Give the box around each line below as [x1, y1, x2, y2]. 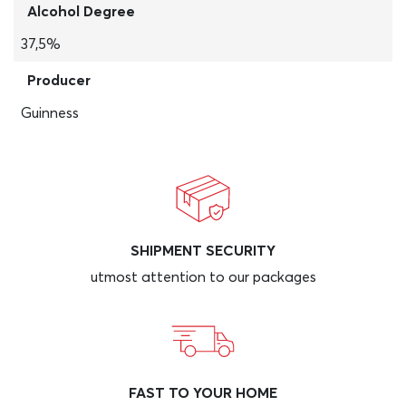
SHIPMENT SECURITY [130, 240, 275, 259]
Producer [27, 71, 91, 89]
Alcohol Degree [27, 2, 135, 20]
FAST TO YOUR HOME [129, 382, 277, 401]
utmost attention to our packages [90, 266, 316, 285]
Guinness [21, 103, 79, 121]
